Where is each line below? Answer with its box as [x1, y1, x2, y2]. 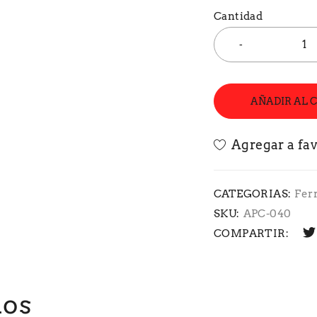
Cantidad [214, 10, 263, 23]
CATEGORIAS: [214, 188, 292, 200]
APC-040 [243, 207, 292, 220]
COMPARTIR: [214, 227, 289, 241]
